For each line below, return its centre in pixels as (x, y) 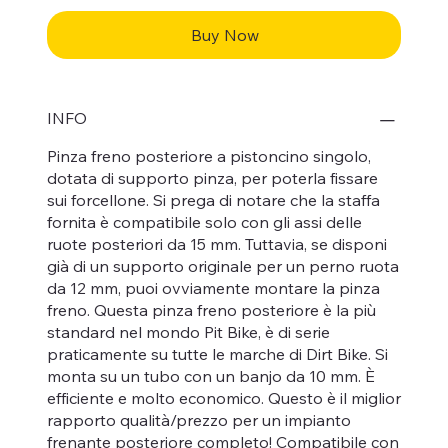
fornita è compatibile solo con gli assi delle (204, 221)
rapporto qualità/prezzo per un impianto (199, 419)
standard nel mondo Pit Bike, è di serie (188, 331)
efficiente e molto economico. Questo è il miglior (224, 397)
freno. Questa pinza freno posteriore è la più (211, 309)
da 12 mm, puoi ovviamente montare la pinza (213, 287)
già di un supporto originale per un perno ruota (223, 265)
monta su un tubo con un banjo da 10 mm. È (211, 375)
